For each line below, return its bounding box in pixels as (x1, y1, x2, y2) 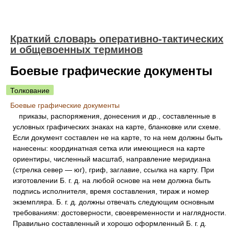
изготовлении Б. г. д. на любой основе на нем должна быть (13, 176, 211, 185)
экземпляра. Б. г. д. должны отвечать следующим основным (13, 198, 214, 206)
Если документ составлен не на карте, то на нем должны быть (13, 133, 222, 142)
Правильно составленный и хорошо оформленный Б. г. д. (13, 219, 207, 227)
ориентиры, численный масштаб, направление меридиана (13, 155, 211, 163)
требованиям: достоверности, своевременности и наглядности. (13, 209, 226, 217)
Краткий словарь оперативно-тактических (10, 33, 223, 44)
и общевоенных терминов (10, 44, 143, 55)
